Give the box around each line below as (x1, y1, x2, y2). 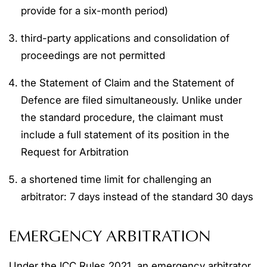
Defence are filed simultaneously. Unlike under (21, 94, 242, 106)
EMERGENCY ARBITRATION (9, 229, 211, 246)
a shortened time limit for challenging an (21, 173, 212, 185)
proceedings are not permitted (21, 49, 165, 61)
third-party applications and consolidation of (21, 32, 229, 44)
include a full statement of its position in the (21, 129, 229, 141)
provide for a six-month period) (21, 5, 168, 17)
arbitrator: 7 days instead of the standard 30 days (21, 191, 253, 203)
